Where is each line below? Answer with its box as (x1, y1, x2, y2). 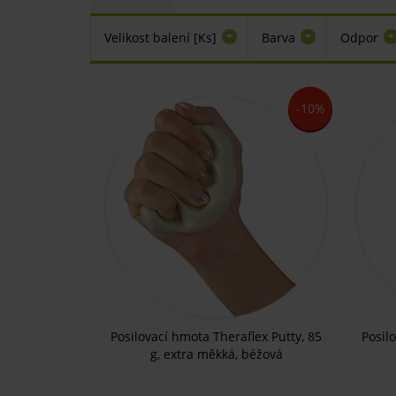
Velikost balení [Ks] (104, 29, 217, 46)
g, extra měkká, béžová (149, 346, 283, 362)
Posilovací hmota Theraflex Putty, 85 (110, 328, 322, 345)
